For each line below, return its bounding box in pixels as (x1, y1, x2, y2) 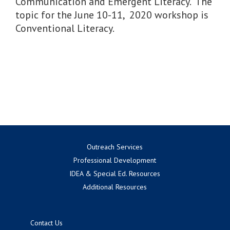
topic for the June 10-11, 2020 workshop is (15, 8, 208, 22)
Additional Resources (83, 182, 147, 191)
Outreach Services (87, 142, 143, 151)
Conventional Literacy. (15, 22, 114, 35)
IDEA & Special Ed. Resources (69, 168, 161, 178)
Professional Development (73, 155, 157, 165)
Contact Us (30, 218, 63, 227)
